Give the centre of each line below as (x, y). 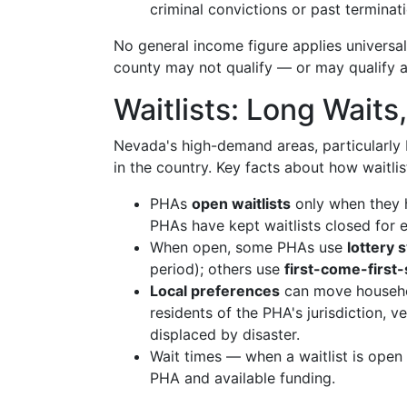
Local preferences (215, 291)
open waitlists (241, 203)
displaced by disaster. (225, 334)
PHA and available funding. (243, 378)
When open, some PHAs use (248, 247)
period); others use (217, 269)
